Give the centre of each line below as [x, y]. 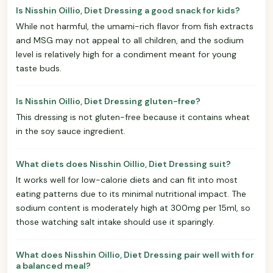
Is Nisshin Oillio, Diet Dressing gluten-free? [108, 101]
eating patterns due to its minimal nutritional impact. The [131, 193]
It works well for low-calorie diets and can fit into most [127, 179]
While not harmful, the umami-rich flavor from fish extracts [135, 26]
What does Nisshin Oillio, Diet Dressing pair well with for [135, 254]
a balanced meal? [53, 265]
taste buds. [39, 68]
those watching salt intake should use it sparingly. [115, 222]
